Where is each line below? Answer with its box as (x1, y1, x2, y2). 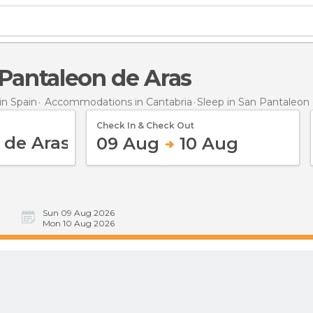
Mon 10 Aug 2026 (43, 218, 115, 228)
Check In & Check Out (96, 119, 194, 131)
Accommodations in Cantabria (45, 95, 192, 108)
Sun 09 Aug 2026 (43, 208, 115, 218)
